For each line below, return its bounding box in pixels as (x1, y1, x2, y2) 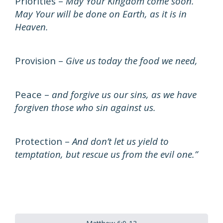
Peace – (15, 88, 52, 101)
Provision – (15, 54, 66, 67)
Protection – (15, 135, 72, 147)
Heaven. (15, 20, 48, 33)
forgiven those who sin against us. (15, 101, 156, 113)
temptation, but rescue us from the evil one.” (15, 148, 198, 160)
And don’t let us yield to (72, 135, 169, 147)
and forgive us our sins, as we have (52, 88, 197, 101)
